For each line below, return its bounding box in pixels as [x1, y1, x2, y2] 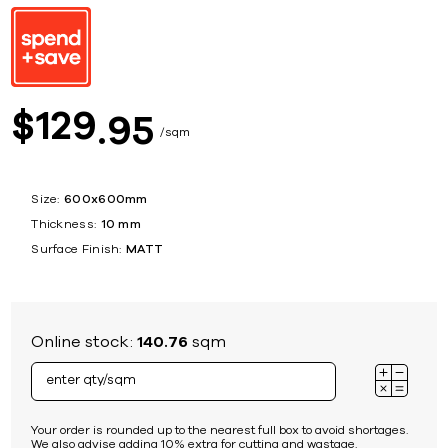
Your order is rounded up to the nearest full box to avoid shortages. [31, 423, 409, 436]
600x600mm [64, 192, 148, 205]
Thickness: [31, 217, 97, 230]
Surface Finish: [31, 242, 122, 255]
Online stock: [31, 333, 138, 350]
